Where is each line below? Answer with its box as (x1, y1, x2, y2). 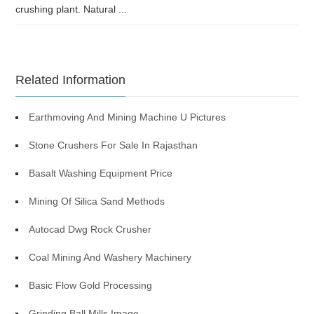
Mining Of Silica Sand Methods (29, 196, 165, 207)
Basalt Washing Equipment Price (29, 168, 173, 179)
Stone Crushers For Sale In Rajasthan (29, 139, 198, 151)
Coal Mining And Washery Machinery (29, 252, 192, 263)
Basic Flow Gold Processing (29, 280, 153, 291)
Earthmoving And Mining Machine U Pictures (29, 111, 226, 123)
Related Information (15, 73, 126, 87)
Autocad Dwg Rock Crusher (29, 224, 152, 235)
